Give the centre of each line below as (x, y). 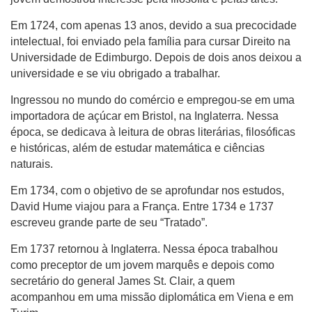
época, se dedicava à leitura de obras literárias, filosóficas (153, 132)
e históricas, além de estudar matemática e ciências (138, 148)
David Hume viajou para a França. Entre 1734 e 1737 (142, 206)
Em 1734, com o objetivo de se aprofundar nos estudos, (147, 190)
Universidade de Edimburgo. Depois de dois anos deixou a (156, 57)
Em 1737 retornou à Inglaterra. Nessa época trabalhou (144, 249)
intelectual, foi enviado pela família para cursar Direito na (150, 41)
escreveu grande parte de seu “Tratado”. (109, 223)
